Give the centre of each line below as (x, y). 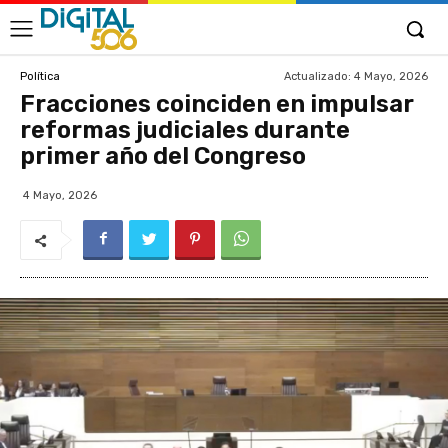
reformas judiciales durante (185, 130)
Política (40, 76)
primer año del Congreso (163, 156)
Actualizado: (317, 76)
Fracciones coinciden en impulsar (217, 104)
